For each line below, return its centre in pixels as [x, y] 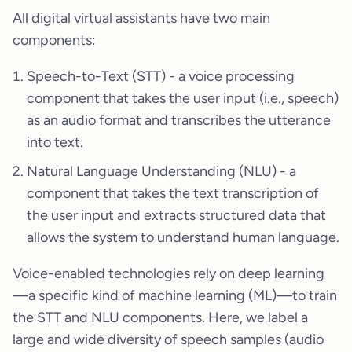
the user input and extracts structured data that [176, 216]
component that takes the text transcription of [173, 194]
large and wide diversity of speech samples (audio [168, 340]
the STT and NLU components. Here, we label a [160, 318]
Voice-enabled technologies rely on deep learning [169, 274]
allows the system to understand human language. [183, 238]
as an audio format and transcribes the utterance [179, 121]
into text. [55, 143]
